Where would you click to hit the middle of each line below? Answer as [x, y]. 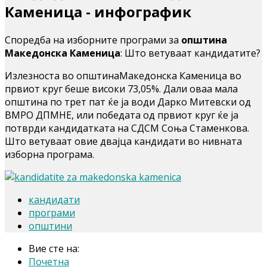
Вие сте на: [56, 248]
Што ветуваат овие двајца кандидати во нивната [123, 141]
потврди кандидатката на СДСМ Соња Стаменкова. [127, 128]
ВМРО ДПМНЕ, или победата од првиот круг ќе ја [122, 115]
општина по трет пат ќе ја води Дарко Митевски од [128, 102]
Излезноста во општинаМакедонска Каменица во [123, 75]
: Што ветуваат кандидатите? [190, 53]
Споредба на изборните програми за [93, 40]
